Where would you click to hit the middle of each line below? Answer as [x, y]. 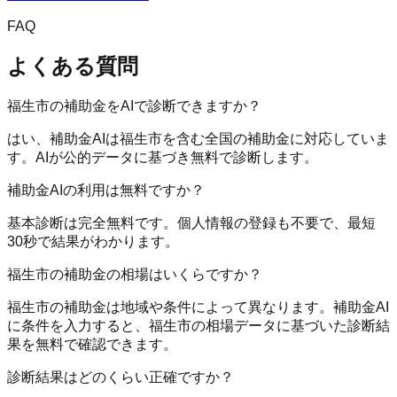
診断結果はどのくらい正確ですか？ [121, 378]
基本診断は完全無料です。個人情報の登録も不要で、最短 [191, 223]
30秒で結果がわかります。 [93, 242]
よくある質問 [73, 66]
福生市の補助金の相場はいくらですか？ [135, 275]
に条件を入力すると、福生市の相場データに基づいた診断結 [198, 326]
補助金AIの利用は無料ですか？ [106, 191]
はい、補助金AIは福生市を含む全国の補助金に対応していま [198, 139]
